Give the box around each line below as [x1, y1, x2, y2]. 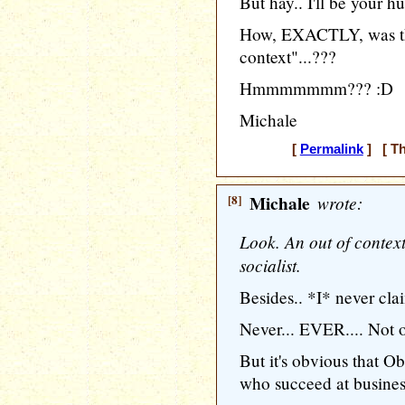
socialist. [240, 253, 301, 277]
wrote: [313, 191, 363, 214]
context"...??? [240, 45, 336, 68]
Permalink [299, 142, 363, 156]
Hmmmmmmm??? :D [240, 77, 393, 99]
